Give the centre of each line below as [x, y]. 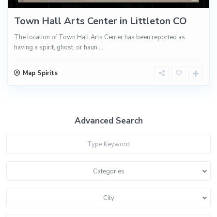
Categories [108, 171]
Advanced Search [108, 121]
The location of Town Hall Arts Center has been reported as [100, 37]
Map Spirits [40, 73]
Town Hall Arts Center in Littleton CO [101, 21]
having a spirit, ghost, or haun [57, 47]
